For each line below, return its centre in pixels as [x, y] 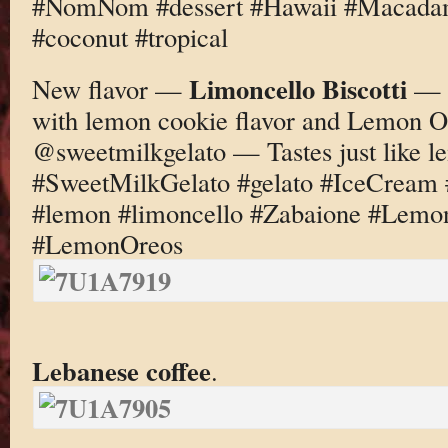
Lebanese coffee [121, 370]
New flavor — [110, 89]
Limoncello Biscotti [297, 89]
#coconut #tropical [129, 36]
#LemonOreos [107, 244]
